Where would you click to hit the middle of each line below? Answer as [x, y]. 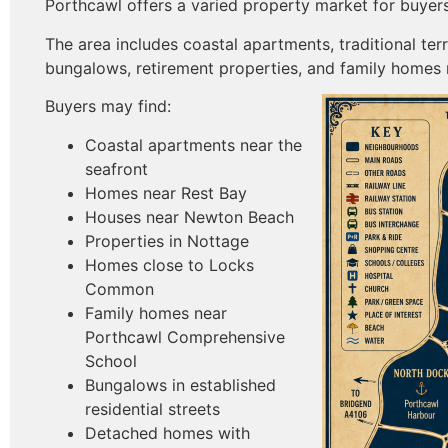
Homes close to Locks [169, 264]
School [111, 360]
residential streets [152, 408]
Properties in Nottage [167, 240]
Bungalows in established [180, 384]
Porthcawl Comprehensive [185, 336]
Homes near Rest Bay [166, 192]
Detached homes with [167, 432]
